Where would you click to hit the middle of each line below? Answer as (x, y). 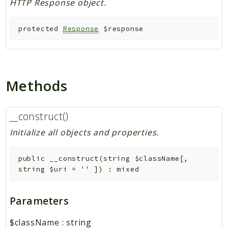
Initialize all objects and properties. (84, 133)
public (32, 158)
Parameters (39, 201)
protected (38, 29)
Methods (37, 86)
